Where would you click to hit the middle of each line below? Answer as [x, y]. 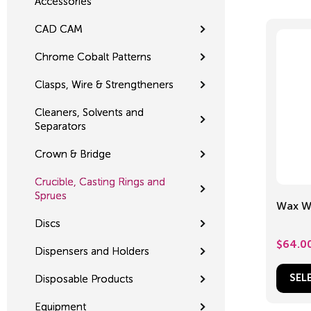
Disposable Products [84, 279]
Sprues [51, 195]
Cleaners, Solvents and [89, 112]
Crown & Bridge [73, 154]
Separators [60, 126]
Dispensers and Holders [92, 251]
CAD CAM [59, 29]
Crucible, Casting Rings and [100, 182]
